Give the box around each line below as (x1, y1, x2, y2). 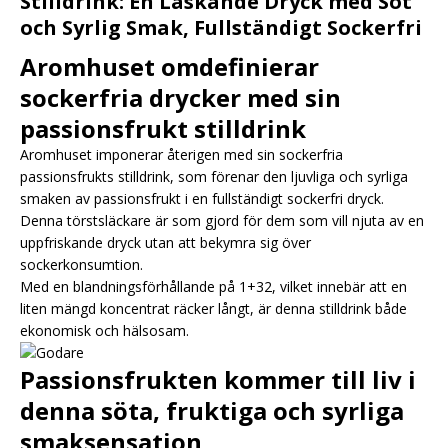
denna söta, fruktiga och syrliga (20, 393, 404, 427)
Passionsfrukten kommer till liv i (20, 362, 416, 396)
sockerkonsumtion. (20, 254, 143, 274)
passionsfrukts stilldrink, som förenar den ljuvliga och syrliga (20, 166, 408, 186)
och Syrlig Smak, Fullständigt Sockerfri (20, 13, 422, 41)
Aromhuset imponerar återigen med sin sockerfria (20, 144, 343, 164)
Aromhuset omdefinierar (20, 49, 319, 83)
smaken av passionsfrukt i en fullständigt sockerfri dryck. (20, 188, 384, 208)
